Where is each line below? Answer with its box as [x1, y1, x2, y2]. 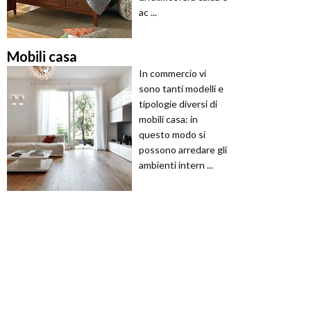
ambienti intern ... [139, 159, 213, 171]
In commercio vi [139, 67, 206, 80]
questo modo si [139, 128, 205, 141]
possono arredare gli [139, 144, 227, 156]
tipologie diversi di [139, 98, 217, 110]
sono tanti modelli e [139, 83, 224, 95]
